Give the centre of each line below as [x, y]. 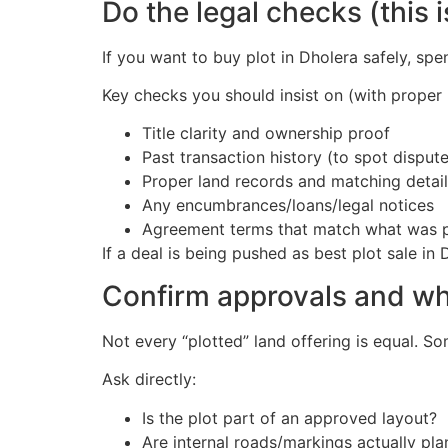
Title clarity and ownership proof [266, 133]
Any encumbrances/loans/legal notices [288, 205]
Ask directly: [149, 379]
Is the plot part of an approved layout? [289, 417]
